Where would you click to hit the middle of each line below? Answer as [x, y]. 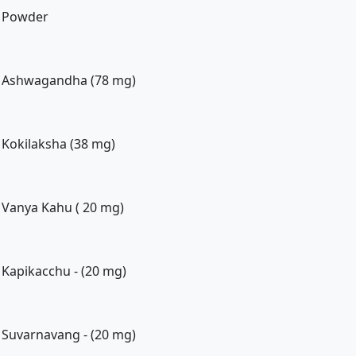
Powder [25, 17]
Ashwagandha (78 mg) [69, 80]
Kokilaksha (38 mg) [58, 144]
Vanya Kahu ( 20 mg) [63, 207]
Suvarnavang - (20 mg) [69, 335]
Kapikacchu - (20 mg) [64, 271]
